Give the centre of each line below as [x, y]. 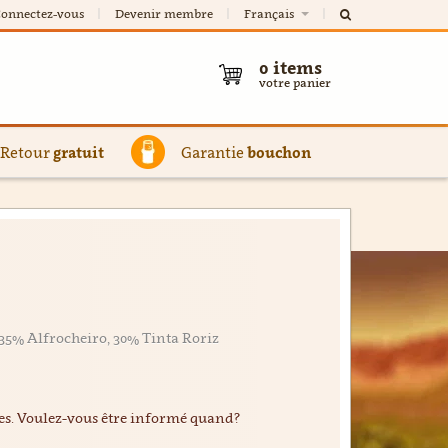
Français [270, 13]
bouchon [279, 152]
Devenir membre [164, 13]
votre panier [295, 82]
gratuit [78, 152]
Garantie [214, 152]
